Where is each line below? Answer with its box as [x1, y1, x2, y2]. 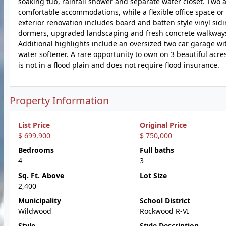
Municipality [18, 196, 61, 205]
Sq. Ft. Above [18, 171, 64, 180]
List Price [18, 120, 50, 130]
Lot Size [139, 171, 167, 180]
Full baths [139, 145, 174, 155]
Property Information [10, 94, 109, 107]
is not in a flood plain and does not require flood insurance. [18, 60, 219, 70]
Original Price [139, 120, 187, 130]
